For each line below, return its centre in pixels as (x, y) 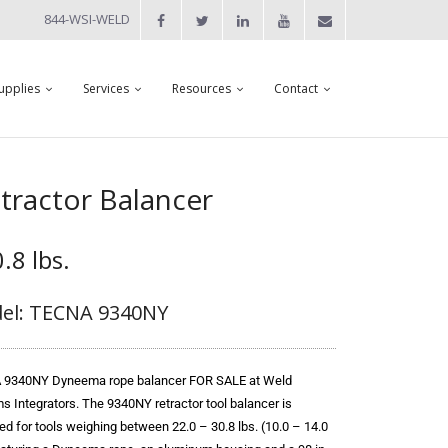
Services (106, 88)
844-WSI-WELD (87, 19)
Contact (296, 88)
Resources (201, 88)
